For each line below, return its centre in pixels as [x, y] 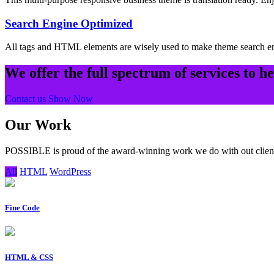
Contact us [25, 99]
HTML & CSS [29, 257]
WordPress [70, 172]
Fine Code [22, 208]
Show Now [71, 99]
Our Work [38, 125]
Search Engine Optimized [69, 23]
